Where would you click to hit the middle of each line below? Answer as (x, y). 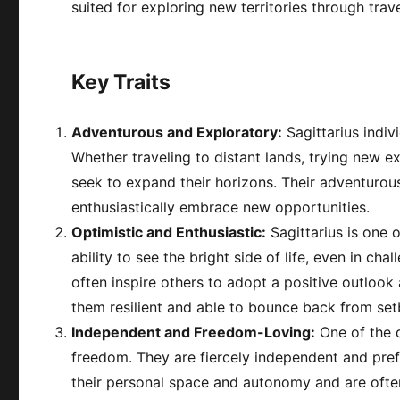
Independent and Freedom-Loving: (194, 332)
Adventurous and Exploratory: (177, 132)
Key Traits (121, 82)
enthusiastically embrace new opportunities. (221, 207)
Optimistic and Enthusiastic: (169, 232)
